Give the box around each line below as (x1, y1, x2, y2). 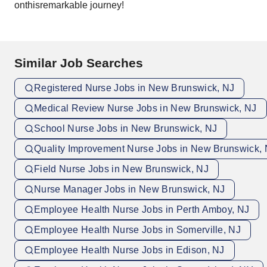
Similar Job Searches (14, 56, 143, 70)
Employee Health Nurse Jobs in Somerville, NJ (34, 225, 241, 235)
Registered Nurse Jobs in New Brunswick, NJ (34, 83, 235, 93)
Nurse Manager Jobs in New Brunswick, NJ (34, 184, 225, 194)
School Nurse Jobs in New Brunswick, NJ (34, 123, 218, 133)
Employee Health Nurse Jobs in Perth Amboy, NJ (34, 204, 250, 215)
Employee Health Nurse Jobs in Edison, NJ (34, 245, 225, 255)
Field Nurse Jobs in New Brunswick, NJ (34, 164, 209, 174)
